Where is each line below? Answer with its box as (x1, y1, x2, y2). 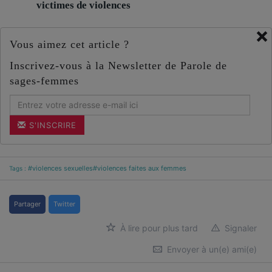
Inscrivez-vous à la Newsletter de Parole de (10, 59, 227, 72)
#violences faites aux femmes (93, 163, 186, 172)
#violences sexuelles (28, 163, 93, 172)
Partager (14, 199, 41, 208)
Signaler (222, 222, 257, 233)
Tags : (9, 164, 28, 172)
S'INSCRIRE (26, 120, 76, 130)
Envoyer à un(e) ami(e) (165, 243, 257, 254)
